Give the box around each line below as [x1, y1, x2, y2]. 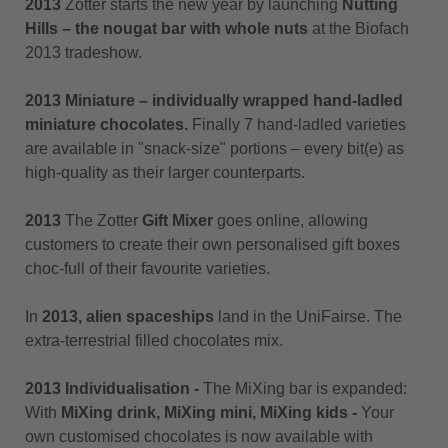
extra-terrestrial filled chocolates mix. [25, 332, 283, 349]
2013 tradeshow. [25, 44, 142, 61]
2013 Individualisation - [25, 380, 199, 397]
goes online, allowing [213, 212, 368, 229]
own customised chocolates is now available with [25, 428, 373, 445]
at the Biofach [308, 20, 409, 37]
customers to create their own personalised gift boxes [25, 236, 400, 253]
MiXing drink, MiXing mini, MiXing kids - [61, 404, 357, 421]
